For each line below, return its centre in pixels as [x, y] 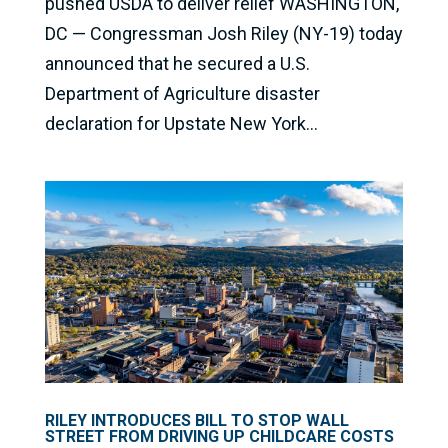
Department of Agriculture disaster [182, 94]
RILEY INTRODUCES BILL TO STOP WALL [196, 420]
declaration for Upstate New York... [181, 124]
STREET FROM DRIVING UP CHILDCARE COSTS [221, 436]
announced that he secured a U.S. [177, 64]
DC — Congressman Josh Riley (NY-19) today [223, 34]
